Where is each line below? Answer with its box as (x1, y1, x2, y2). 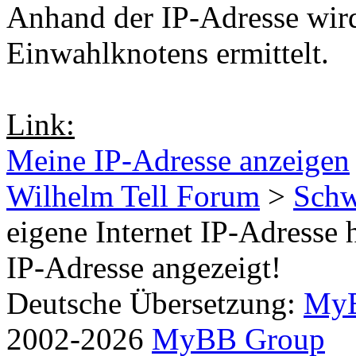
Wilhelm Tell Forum (6, 178, 260, 213)
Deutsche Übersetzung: (6, 285, 304, 320)
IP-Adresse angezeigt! (6, 250, 281, 284)
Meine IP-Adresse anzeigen (6, 142, 350, 177)
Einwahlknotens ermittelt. (6, 35, 329, 70)
